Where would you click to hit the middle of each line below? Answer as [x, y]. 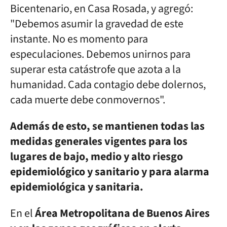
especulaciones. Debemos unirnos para [100, 54]
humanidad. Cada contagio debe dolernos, [108, 85]
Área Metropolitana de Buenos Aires [122, 213]
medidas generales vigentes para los [99, 141]
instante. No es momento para [79, 39]
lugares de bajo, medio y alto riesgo [97, 157]
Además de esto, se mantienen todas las [107, 126]
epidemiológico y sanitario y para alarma [110, 172]
